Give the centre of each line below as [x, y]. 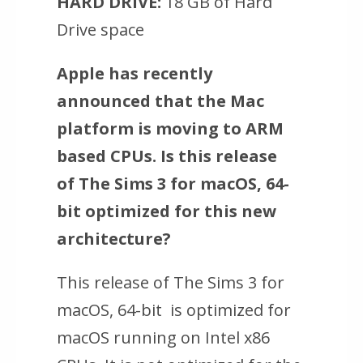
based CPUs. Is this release [167, 156]
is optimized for [228, 310]
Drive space [100, 30]
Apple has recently [135, 74]
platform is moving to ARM [170, 129]
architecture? [114, 239]
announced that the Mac [160, 101]
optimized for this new [179, 211]
